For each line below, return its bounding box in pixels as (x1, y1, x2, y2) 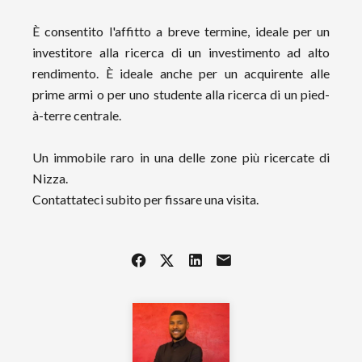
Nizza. (32, 170, 68, 186)
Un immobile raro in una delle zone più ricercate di (32, 149, 330, 165)
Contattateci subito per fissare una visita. (32, 192, 259, 207)
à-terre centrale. (32, 107, 121, 123)
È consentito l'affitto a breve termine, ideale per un (32, 23, 330, 39)
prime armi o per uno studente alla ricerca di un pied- (32, 86, 330, 102)
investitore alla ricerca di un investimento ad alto (32, 44, 330, 60)
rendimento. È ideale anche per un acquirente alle (32, 65, 330, 81)
